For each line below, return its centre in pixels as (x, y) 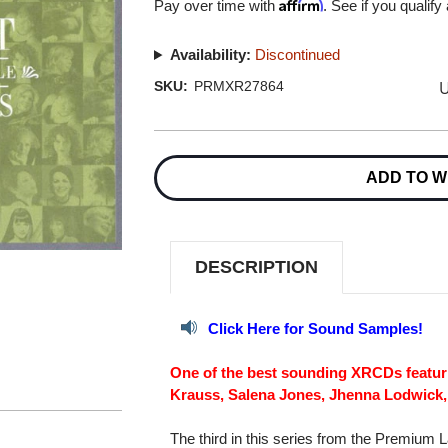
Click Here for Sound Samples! (316, 328)
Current (175, 148)
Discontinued (297, 54)
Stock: (173, 167)
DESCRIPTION (257, 266)
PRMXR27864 (238, 86)
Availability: (210, 54)
